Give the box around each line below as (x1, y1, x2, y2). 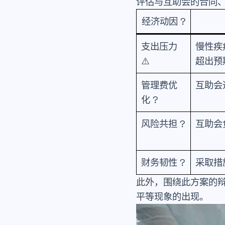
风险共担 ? (141, 118, 186, 130)
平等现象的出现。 (136, 191, 208, 203)
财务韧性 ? (141, 157, 186, 169)
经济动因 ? (141, 16, 186, 28)
